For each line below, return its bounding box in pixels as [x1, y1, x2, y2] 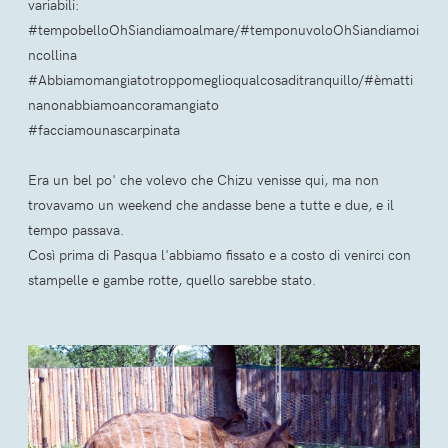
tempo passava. [28, 220, 124, 240]
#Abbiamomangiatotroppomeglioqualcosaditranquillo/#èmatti [28, 70, 413, 90]
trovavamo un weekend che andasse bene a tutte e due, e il [28, 195, 394, 215]
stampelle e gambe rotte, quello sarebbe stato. [28, 270, 316, 290]
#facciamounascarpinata [28, 120, 180, 140]
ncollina [28, 45, 77, 65]
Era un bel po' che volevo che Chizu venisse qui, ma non [28, 170, 379, 190]
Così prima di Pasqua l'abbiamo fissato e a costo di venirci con [28, 245, 411, 265]
